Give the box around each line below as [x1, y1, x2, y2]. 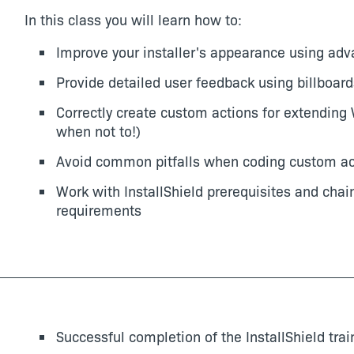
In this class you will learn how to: [24, 9, 242, 29]
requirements [55, 200, 141, 220]
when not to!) [55, 121, 141, 141]
